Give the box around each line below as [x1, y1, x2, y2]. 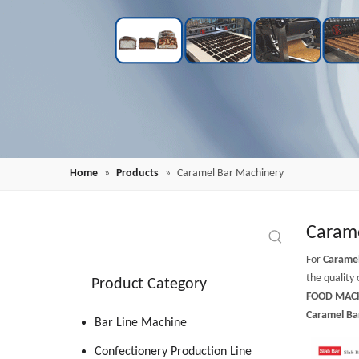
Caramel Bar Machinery [177, 167, 284, 179]
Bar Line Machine [95, 317, 187, 329]
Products [116, 167, 159, 179]
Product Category [91, 276, 207, 292]
